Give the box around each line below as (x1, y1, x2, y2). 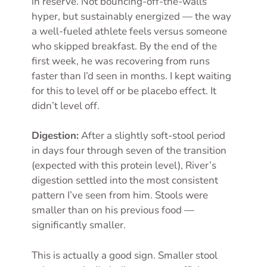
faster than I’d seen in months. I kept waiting (32, 69, 231, 83)
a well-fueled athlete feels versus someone (32, 24, 227, 38)
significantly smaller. (32, 218, 126, 232)
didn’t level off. (32, 98, 100, 113)
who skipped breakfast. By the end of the (32, 39, 217, 53)
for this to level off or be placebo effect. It (32, 83, 216, 98)
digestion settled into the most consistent (32, 173, 218, 188)
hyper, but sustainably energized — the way (32, 9, 231, 23)
